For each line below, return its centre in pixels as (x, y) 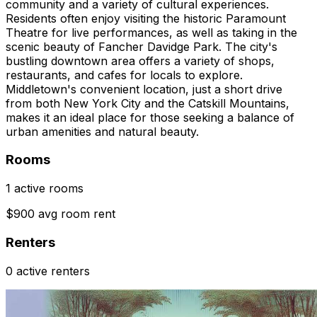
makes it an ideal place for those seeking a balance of (150, 117)
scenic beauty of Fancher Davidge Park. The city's (142, 46)
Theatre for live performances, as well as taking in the (151, 32)
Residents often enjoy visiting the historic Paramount (146, 18)
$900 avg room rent (60, 214)
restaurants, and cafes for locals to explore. (124, 75)
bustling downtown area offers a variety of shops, (140, 60)
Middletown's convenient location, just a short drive (144, 89)
